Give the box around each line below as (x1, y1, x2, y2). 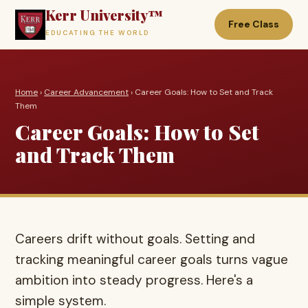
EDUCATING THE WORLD (45, 29, 149, 37)
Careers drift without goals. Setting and (15, 230, 255, 247)
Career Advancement (44, 87, 129, 98)
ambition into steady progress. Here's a (15, 272, 253, 289)
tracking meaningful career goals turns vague (15, 251, 288, 268)
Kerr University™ (45, 5, 163, 24)
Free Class (228, 18, 279, 30)
